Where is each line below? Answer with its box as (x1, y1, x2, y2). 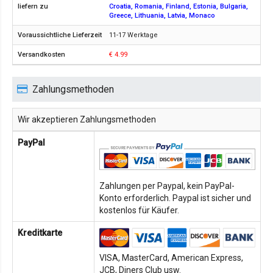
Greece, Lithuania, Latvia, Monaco (109, 12, 215, 20)
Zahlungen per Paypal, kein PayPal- (99, 181, 235, 191)
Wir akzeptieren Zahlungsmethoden (18, 115, 156, 125)
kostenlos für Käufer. (99, 205, 179, 216)
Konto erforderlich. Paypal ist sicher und (99, 193, 251, 204)
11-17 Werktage (109, 31, 158, 40)
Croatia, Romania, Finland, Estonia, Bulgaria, (109, 2, 248, 11)
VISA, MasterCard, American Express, (99, 253, 243, 263)
